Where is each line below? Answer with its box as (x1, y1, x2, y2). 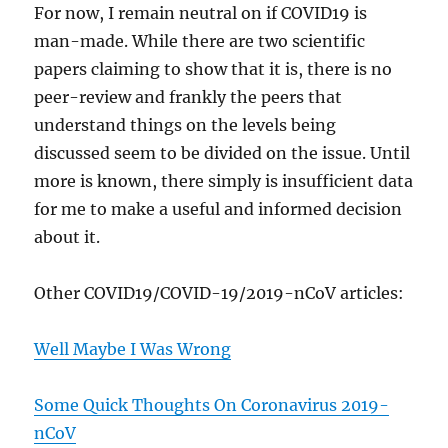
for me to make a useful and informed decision (34, 199, 403, 220)
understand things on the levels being (34, 115, 337, 136)
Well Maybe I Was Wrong (34, 339, 232, 360)
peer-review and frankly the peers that (34, 87, 343, 108)
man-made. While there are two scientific (34, 31, 366, 52)
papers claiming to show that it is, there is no (34, 59, 393, 80)
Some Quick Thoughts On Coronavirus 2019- (34, 395, 390, 416)
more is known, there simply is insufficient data (34, 171, 414, 192)
